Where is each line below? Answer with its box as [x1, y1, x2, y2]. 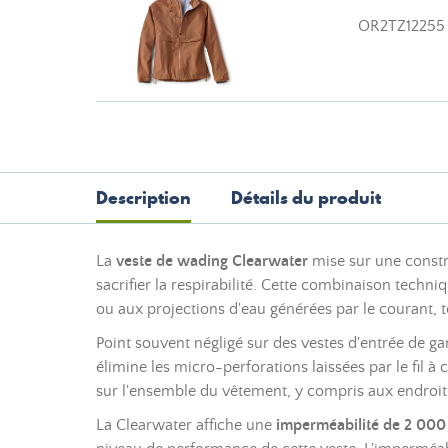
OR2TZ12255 [358, 17, 445, 35]
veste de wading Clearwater [116, 252, 308, 270]
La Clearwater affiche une [96, 416, 276, 434]
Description [96, 185, 191, 210]
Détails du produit [231, 185, 381, 210]
